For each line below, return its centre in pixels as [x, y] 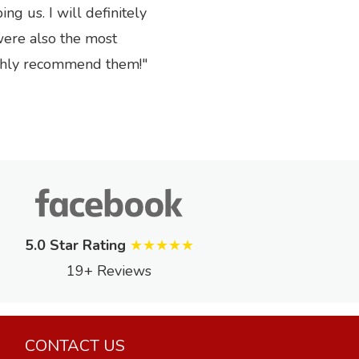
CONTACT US [75, 346]
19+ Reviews [109, 271]
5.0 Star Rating [75, 246]
